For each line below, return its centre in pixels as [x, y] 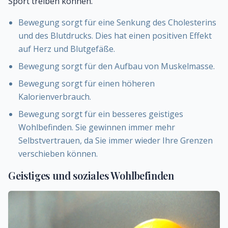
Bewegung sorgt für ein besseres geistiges [101, 114]
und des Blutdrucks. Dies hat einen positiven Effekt [115, 36]
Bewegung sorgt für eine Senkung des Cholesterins [117, 23]
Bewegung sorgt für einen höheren [87, 84]
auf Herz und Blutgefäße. [67, 49]
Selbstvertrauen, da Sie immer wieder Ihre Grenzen [116, 141]
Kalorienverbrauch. [55, 97]
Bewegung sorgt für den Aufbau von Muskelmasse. [117, 66]
